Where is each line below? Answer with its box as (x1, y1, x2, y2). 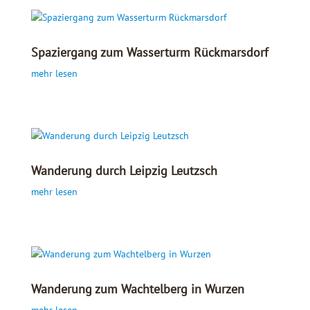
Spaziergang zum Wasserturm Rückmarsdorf (30, 44, 268, 60)
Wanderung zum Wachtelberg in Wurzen (30, 280, 244, 297)
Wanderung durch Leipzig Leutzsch (30, 162, 217, 179)
